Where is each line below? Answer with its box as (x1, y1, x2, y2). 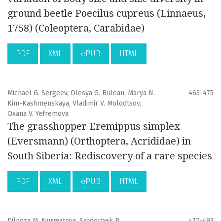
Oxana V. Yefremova (7, 110, 69, 118)
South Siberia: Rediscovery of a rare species (7, 150, 212, 162)
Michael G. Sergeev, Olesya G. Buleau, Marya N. (7, 89, 155, 98)
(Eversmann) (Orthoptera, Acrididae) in (7, 135, 191, 147)
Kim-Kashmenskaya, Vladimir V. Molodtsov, (7, 99, 141, 108)
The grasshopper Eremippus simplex (7, 120, 180, 133)
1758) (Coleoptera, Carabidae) (7, 22, 145, 35)
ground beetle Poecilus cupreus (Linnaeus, (7, 7, 206, 20)
